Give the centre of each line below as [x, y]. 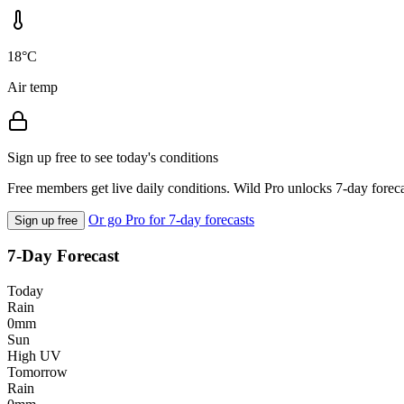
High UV [34, 356]
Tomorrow [37, 372]
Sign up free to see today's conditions [113, 157]
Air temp [32, 87]
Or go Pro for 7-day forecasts [171, 219]
